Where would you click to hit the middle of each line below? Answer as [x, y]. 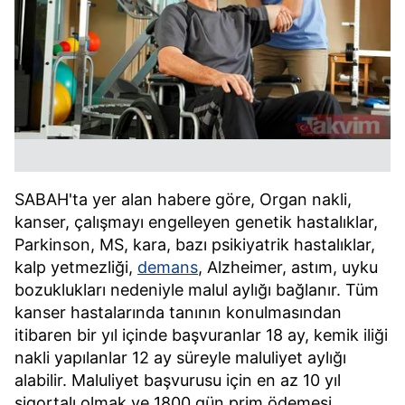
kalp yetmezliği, [76, 267]
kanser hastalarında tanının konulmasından [178, 312]
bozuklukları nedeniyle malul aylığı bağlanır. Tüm [197, 290]
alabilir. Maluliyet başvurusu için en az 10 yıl [178, 380]
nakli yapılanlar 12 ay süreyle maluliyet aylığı [180, 358]
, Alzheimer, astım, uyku [288, 267]
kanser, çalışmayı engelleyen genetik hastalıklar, [196, 222]
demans [168, 267]
